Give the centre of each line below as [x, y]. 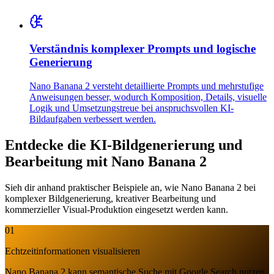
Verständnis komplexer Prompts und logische [143, 49]
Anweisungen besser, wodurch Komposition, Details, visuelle [148, 97]
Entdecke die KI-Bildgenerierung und [124, 145]
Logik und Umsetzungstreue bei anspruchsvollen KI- [131, 108]
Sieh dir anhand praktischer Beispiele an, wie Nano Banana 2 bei [130, 187]
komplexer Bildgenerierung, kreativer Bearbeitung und [110, 198]
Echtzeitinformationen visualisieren [72, 251]
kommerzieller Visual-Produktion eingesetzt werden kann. [117, 209]
